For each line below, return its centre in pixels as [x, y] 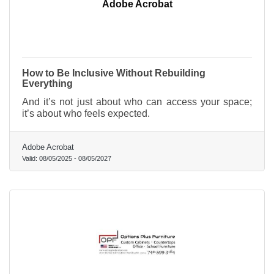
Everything [47, 84]
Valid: [31, 159]
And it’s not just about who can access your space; [137, 102]
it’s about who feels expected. [86, 114]
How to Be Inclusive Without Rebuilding [114, 73]
